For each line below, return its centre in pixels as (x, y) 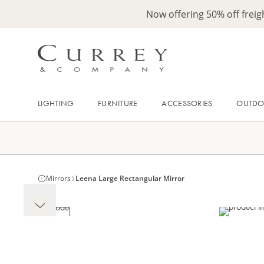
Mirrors (58, 178)
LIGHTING (56, 103)
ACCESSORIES (187, 103)
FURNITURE (118, 103)
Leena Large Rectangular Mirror (130, 178)
